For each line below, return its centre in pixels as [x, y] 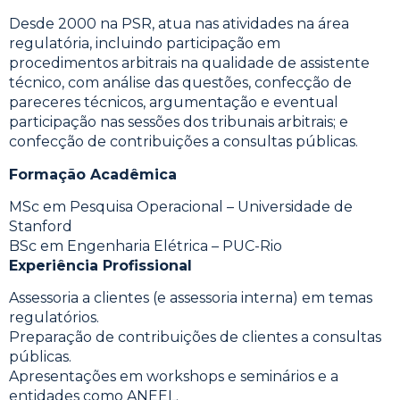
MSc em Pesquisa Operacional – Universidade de [181, 206]
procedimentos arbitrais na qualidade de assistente [189, 63]
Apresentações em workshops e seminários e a [174, 377]
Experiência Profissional [100, 265]
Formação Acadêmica [93, 174]
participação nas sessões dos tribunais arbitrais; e [179, 122]
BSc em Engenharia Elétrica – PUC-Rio [146, 246]
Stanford [41, 226]
